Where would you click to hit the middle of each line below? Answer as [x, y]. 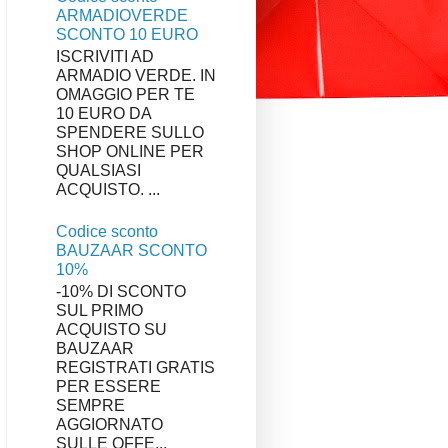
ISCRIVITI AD [105, 57]
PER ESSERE [108, 386]
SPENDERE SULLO [130, 133]
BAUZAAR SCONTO [131, 250]
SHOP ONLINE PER [130, 152]
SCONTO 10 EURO [127, 35]
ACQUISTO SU [111, 329]
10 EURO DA [103, 114]
